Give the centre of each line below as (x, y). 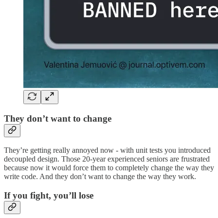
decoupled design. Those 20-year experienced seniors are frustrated (107, 159)
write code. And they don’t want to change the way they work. (100, 177)
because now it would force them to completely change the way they (109, 168)
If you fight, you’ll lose (49, 196)
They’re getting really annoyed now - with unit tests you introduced (107, 150)
